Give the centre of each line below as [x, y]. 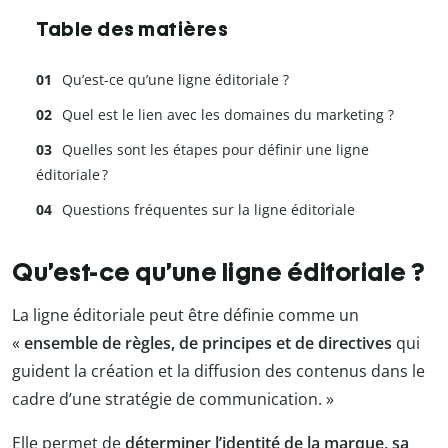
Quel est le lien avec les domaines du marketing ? [228, 114]
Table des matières [132, 28]
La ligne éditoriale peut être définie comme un [185, 315]
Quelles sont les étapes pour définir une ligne [215, 149]
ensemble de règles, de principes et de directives [208, 343]
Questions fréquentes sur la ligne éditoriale [208, 209]
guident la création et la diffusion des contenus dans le [218, 371]
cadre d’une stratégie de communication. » [173, 399]
